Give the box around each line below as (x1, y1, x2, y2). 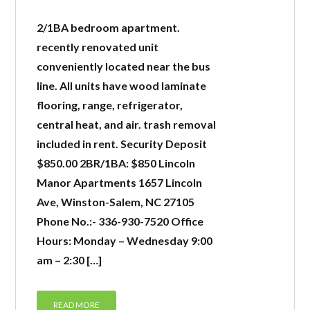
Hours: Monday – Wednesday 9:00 (37, 234, 213, 247)
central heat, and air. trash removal (37, 118, 217, 131)
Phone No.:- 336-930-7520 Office (37, 215, 204, 228)
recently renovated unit (37, 40, 159, 53)
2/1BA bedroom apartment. (37, 21, 181, 34)
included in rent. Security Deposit (37, 137, 208, 150)
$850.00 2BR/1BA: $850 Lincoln (37, 156, 196, 170)
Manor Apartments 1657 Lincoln (37, 176, 203, 189)
